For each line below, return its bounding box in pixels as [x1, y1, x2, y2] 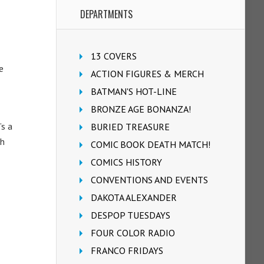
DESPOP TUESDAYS [91, 209, 170, 221]
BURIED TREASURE [91, 121, 170, 133]
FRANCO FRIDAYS [91, 245, 163, 256]
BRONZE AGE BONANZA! [91, 103, 191, 115]
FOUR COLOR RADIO [91, 227, 175, 239]
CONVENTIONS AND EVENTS [91, 174, 208, 186]
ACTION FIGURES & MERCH [91, 68, 204, 80]
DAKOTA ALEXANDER [91, 192, 177, 203]
